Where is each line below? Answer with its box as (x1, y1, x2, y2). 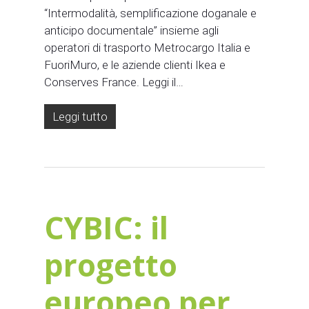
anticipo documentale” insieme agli (44, 23, 219, 37)
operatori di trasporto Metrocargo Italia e (44, 40, 250, 54)
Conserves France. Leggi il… (44, 74, 183, 89)
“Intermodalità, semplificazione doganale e (44, 6, 257, 20)
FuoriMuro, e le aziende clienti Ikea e (44, 57, 226, 72)
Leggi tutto (52, 109, 108, 123)
